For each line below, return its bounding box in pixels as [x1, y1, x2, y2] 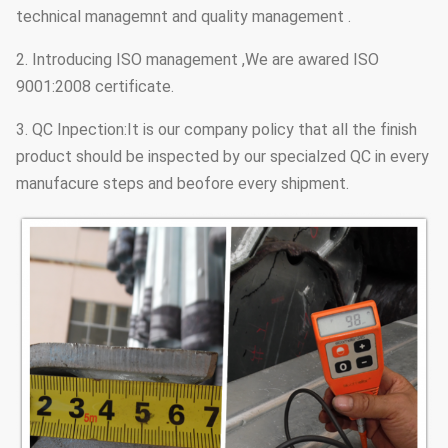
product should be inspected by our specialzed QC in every [16, 147, 429, 166]
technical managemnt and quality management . [16, 7, 351, 26]
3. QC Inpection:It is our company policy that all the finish [16, 120, 417, 139]
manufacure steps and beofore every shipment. [16, 174, 349, 193]
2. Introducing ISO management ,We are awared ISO [16, 50, 379, 69]
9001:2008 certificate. [16, 77, 174, 96]
